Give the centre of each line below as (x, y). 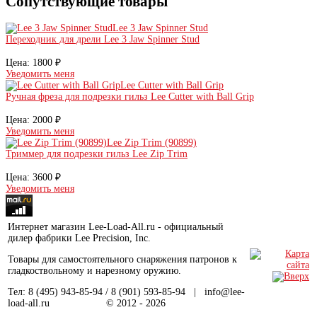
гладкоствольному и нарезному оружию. (94, 271)
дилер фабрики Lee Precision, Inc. (79, 238)
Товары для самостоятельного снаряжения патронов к (122, 260)
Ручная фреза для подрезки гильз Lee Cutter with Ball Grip (130, 97)
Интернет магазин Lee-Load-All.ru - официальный (116, 227)
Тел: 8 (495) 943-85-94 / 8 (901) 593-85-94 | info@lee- (126, 292)
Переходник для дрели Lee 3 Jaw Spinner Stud (103, 40)
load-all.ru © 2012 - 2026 (87, 304)
